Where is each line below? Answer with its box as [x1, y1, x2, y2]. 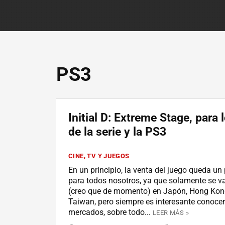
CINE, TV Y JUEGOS [68, 152, 130, 160]
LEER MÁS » [153, 208, 189, 216]
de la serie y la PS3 [68, 125, 166, 139]
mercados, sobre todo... [68, 207, 151, 217]
